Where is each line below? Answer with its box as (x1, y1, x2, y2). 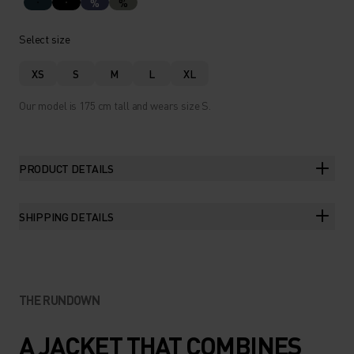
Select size (19, 32, 70, 46)
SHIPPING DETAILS (19, 209, 114, 224)
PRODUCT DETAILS (19, 161, 114, 175)
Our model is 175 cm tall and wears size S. (19, 98, 212, 112)
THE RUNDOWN (19, 292, 100, 308)
